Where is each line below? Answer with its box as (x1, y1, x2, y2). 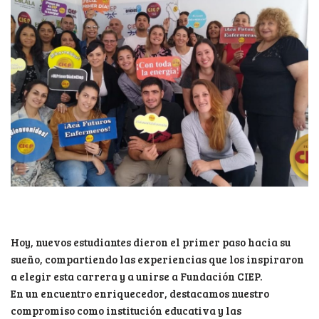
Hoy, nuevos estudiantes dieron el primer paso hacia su (11, 235, 291, 250)
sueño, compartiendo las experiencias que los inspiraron (11, 252, 304, 267)
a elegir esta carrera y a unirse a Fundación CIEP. (11, 269, 262, 284)
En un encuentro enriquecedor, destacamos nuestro (11, 286, 269, 301)
